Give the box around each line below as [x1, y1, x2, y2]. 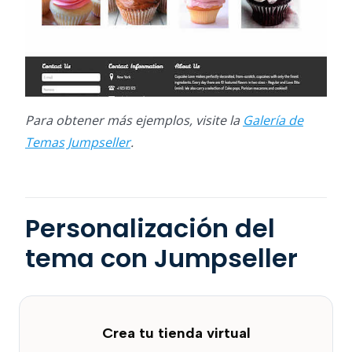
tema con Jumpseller [25, 240, 298, 276]
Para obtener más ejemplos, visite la [25, 111, 243, 129]
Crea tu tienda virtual [101, 324, 251, 342]
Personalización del [25, 210, 275, 246]
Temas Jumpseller [25, 133, 130, 151]
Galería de [243, 111, 303, 129]
